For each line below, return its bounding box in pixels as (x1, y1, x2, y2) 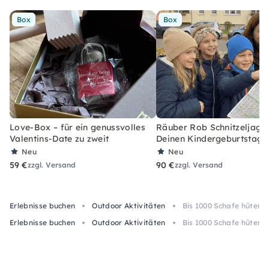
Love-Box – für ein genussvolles (10, 121, 145, 133)
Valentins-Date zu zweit (10, 133, 109, 144)
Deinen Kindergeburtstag (156, 133, 263, 144)
